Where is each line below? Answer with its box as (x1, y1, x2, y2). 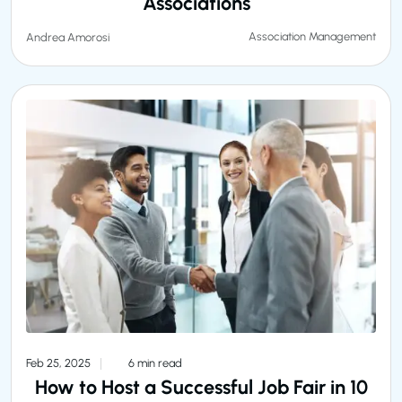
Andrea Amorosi (26, 30, 109, 44)
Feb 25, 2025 (26, 355, 93, 370)
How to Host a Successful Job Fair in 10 (34, 374, 368, 398)
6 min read (126, 355, 182, 370)
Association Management (249, 30, 376, 44)
